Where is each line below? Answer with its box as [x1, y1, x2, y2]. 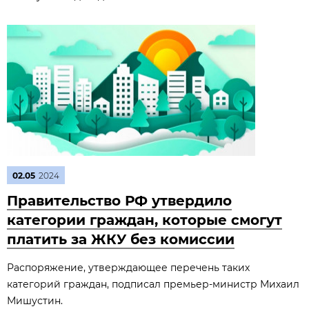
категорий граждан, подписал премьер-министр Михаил [7, 278, 299, 290]
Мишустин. [7, 295, 63, 307]
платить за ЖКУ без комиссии [7, 231, 235, 248]
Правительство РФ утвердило [7, 192, 232, 209]
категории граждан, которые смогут [7, 212, 282, 228]
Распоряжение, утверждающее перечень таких [7, 261, 250, 274]
